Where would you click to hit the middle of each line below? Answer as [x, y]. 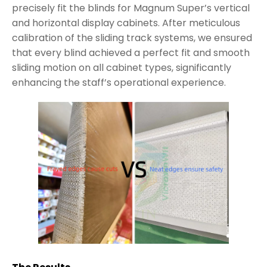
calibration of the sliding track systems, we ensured [132, 38]
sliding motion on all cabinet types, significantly [122, 67]
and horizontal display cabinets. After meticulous [126, 23]
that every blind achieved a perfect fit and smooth [131, 52]
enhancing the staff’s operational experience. [119, 82]
